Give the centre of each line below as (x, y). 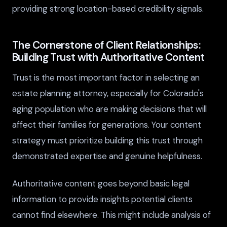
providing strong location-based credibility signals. (108, 8)
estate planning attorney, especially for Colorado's (108, 93)
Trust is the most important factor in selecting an (106, 77)
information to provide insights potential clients (102, 199)
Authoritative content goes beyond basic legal (101, 183)
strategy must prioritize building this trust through (107, 140)
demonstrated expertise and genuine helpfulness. (107, 156)
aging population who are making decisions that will (109, 109)
